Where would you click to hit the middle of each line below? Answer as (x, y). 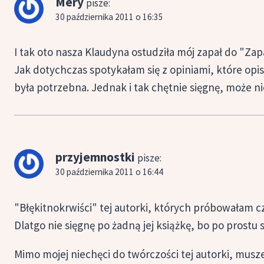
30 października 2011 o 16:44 (109, 172)
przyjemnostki (95, 157)
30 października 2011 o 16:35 (109, 17)
